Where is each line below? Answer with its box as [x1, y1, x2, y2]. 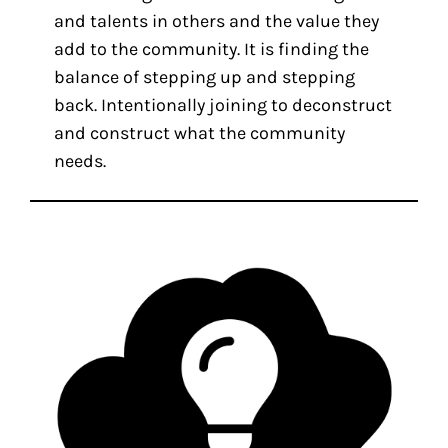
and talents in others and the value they [54, 10, 380, 33]
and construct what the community [54, 122, 346, 145]
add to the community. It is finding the [54, 38, 370, 61]
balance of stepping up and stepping [54, 66, 356, 89]
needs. [54, 150, 107, 173]
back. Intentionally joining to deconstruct [54, 94, 393, 117]
